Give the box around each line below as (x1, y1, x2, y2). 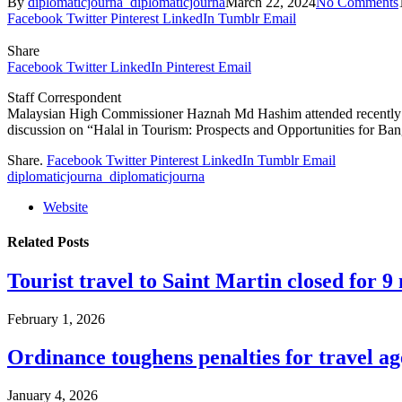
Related (7, 234, 57, 250)
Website (43, 198, 88, 214)
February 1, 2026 (7, 311, 105, 328)
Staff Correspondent (7, 89, 121, 105)
